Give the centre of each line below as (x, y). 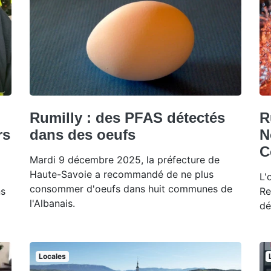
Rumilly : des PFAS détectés (127, 118)
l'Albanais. (52, 204)
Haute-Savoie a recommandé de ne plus (122, 175)
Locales (52, 256)
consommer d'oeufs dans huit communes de (131, 189)
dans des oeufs (83, 135)
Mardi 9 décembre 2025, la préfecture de (125, 160)
